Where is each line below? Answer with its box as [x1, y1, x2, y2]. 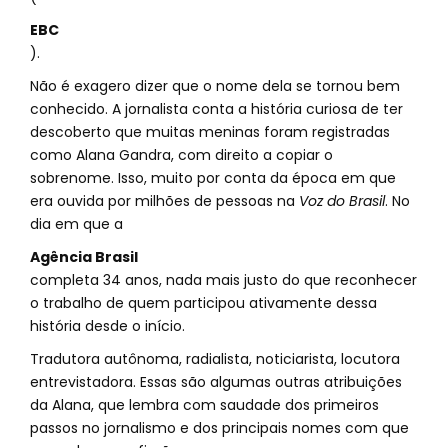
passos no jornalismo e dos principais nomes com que [30, 418, 409, 438]
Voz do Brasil [299, 191, 385, 211]
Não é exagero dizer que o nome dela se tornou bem [30, 76, 400, 96]
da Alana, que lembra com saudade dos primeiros [30, 395, 379, 415]
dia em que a [30, 214, 123, 234]
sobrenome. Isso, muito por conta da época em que [30, 168, 396, 188]
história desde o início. [30, 316, 185, 336]
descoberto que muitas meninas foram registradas [30, 122, 390, 142]
